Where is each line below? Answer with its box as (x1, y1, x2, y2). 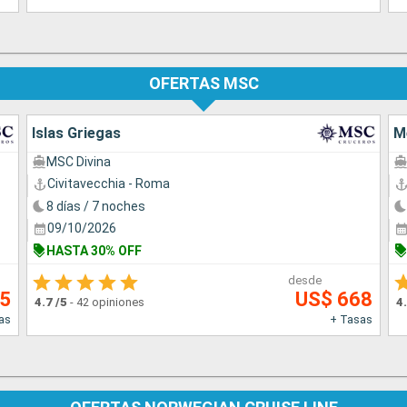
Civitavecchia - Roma (47, 176, 171, 192)
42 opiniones (76, 295, 145, 310)
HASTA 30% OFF (46, 243, 143, 258)
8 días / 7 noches (46, 198, 146, 213)
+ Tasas (329, 313, 372, 327)
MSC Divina (46, 154, 112, 169)
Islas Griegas (32, 124, 122, 142)
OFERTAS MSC (148, 74, 259, 94)
